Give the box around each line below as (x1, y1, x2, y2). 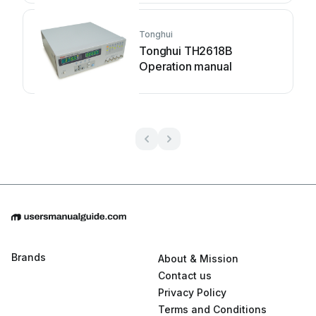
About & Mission (158, 253, 238, 265)
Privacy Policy (158, 286, 226, 298)
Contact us (158, 269, 212, 281)
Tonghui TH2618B (139, 43, 233, 58)
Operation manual (139, 59, 232, 73)
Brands (11, 251, 46, 263)
